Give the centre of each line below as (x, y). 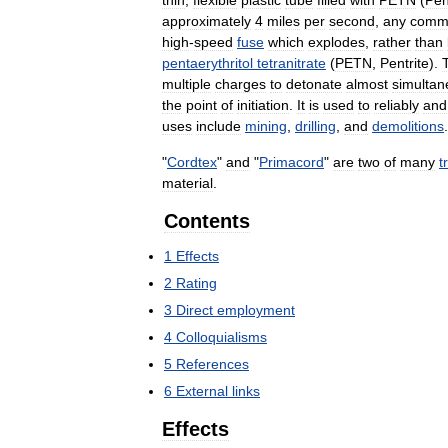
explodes (336, 42)
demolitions (408, 126)
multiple (186, 84)
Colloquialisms (221, 337)
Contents (207, 221)
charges (240, 84)
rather (392, 42)
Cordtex (192, 162)
